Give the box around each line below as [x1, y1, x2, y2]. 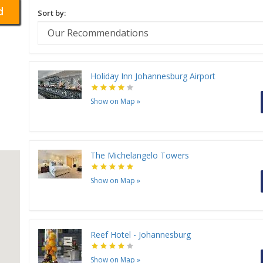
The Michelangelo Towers [90, 150, 189, 161]
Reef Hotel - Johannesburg [90, 229, 191, 241]
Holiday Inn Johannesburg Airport [90, 70, 215, 82]
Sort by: [38, 8, 66, 19]
